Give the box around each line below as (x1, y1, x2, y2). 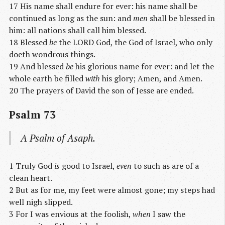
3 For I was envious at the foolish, (9, 208, 133, 219)
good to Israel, (60, 160, 117, 171)
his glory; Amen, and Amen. (100, 73, 202, 84)
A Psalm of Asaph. (21, 132, 96, 145)
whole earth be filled (9, 73, 85, 84)
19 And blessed (9, 61, 66, 72)
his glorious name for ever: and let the (73, 61, 214, 72)
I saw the (151, 208, 185, 219)
